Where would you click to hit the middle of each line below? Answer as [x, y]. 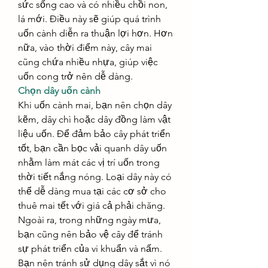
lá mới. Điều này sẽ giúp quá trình [89, 19]
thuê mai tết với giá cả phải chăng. [92, 205]
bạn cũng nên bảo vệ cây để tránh [90, 234]
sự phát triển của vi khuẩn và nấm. [90, 249]
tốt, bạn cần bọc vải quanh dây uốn [92, 148]
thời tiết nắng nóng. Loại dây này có [95, 177]
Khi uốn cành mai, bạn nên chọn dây [95, 105]
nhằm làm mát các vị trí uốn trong [89, 162]
